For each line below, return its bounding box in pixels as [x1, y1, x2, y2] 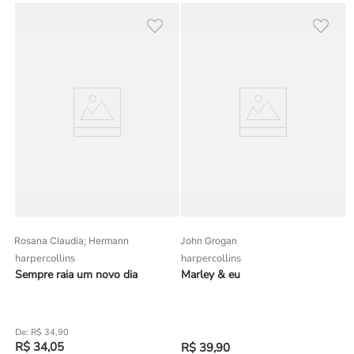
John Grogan [180, 234, 237, 247]
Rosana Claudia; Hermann [14, 234, 129, 247]
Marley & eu [181, 266, 240, 282]
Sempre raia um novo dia [15, 266, 137, 282]
